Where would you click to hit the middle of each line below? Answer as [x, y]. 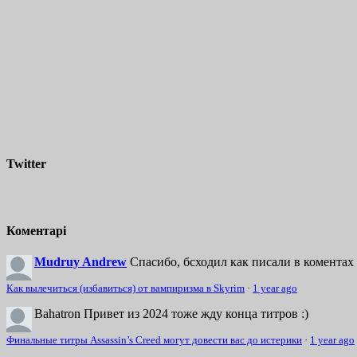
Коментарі [36, 231]
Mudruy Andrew [80, 262]
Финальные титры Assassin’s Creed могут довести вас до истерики [154, 341]
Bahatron [59, 314]
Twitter [26, 163]
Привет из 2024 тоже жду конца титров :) [196, 314]
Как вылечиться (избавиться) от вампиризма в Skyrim [126, 289]
